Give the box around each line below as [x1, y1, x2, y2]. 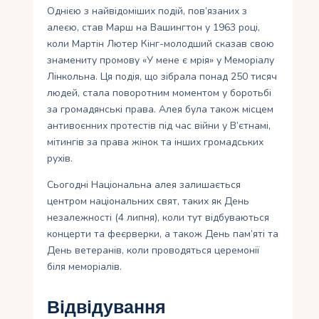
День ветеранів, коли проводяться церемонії [47, 244, 260, 258]
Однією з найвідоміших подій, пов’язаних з [47, 4, 248, 19]
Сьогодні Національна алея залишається [47, 178, 241, 192]
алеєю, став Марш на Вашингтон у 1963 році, [47, 21, 261, 35]
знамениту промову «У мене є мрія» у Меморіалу [47, 53, 275, 68]
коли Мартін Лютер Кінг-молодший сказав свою [47, 37, 275, 51]
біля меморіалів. [47, 260, 122, 274]
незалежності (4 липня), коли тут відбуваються [47, 211, 270, 225]
